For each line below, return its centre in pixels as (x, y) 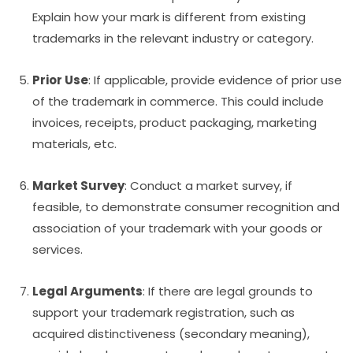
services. (58, 250)
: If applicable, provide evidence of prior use (216, 80)
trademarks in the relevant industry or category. (173, 39)
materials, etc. (75, 144)
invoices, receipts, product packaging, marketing (175, 123)
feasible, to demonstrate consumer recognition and (186, 207)
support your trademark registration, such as (164, 313)
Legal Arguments (88, 292)
